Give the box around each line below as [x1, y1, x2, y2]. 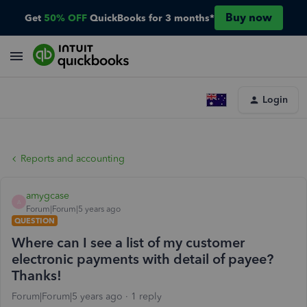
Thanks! [12, 267, 62, 284]
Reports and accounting [21, 153, 125, 164]
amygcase [26, 190, 69, 201]
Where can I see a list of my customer [12, 234, 245, 251]
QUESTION [14, 216, 55, 225]
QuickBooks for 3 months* [89, 12, 214, 24]
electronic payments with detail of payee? [12, 251, 273, 267]
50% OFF [43, 12, 87, 24]
